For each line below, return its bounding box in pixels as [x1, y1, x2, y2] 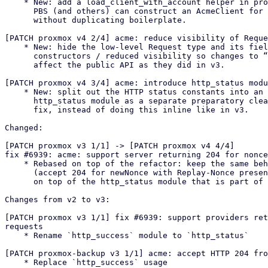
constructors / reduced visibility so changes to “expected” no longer [5, 51, 33, 60]
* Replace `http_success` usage [5, 258, 24, 267]
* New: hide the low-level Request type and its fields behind [5, 42, 24, 51]
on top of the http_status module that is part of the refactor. [5, 177, 33, 186]
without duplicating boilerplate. [5, 16, 33, 25]
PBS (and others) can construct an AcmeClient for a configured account [5, 7, 33, 16]
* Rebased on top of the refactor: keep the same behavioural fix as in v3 [5, 159, 24, 168]
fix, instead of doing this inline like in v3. [5, 105, 33, 114]
